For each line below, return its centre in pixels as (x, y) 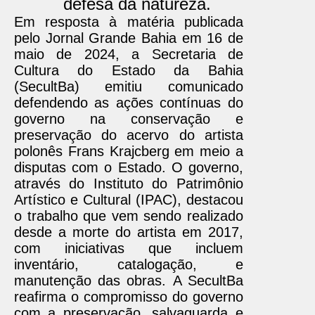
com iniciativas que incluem (129, 248)
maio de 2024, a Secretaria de (129, 54)
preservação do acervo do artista (129, 135)
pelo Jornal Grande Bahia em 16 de (129, 38)
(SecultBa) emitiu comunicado (129, 86)
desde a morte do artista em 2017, (129, 232)
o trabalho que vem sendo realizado (129, 216)
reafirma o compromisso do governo (129, 297)
